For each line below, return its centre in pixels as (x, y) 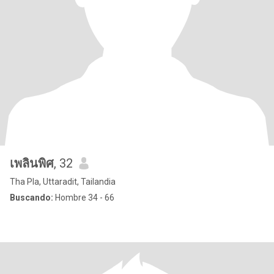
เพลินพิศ (32, 163)
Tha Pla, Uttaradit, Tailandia (63, 182)
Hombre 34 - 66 (84, 198)
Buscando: (31, 198)
